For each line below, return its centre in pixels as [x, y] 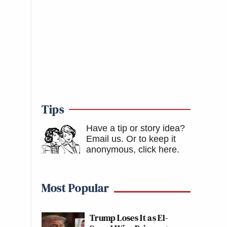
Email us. [105, 139]
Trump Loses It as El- [129, 218]
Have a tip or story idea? [136, 128]
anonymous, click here [131, 149]
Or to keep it [151, 139]
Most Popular [75, 188]
